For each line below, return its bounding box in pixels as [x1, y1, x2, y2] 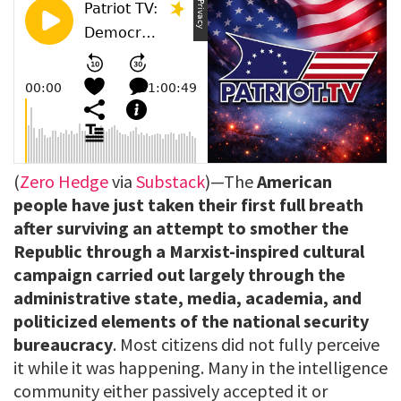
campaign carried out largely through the [13, 263, 346, 286]
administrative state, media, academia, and [13, 286, 362, 310]
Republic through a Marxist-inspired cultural [13, 240, 364, 263]
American [257, 170, 332, 193]
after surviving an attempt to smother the [13, 217, 349, 240]
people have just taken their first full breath [13, 193, 363, 217]
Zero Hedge [20, 170, 108, 193]
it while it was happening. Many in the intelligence [13, 356, 388, 380]
